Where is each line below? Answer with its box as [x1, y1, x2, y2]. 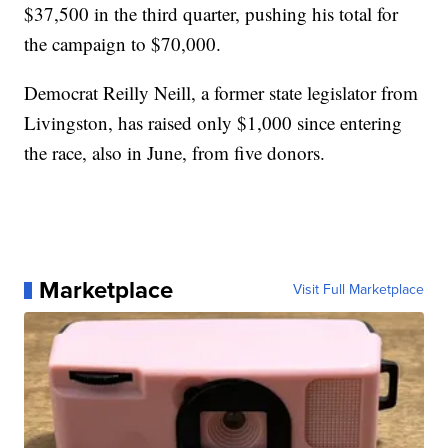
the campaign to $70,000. [24, 31, 222, 57]
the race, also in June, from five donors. [24, 140, 326, 166]
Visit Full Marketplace [292, 279, 424, 301]
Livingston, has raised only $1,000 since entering [24, 110, 403, 136]
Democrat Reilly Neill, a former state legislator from [24, 80, 419, 106]
